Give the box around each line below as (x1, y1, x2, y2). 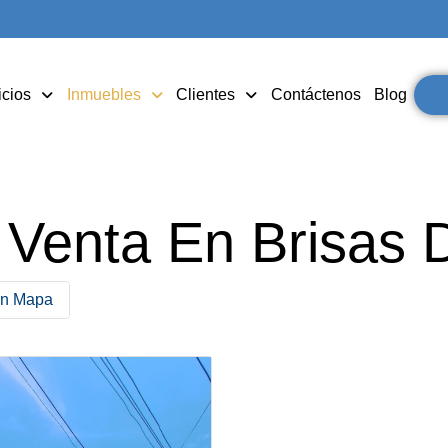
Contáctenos (270, 86, 361, 103)
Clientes (176, 86, 236, 103)
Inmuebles (66, 86, 141, 103)
